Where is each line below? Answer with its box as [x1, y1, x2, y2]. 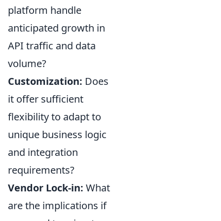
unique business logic [8, 127, 107, 141]
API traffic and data [8, 38, 96, 52]
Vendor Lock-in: [8, 181, 83, 194]
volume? [8, 56, 46, 70]
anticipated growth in [8, 21, 105, 35]
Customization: [8, 74, 82, 88]
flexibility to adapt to [8, 110, 101, 123]
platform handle [8, 3, 81, 17]
